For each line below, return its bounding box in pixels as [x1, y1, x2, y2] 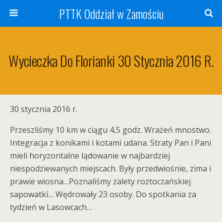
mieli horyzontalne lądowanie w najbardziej [10, 150, 170, 161]
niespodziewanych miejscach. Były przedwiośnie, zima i [10, 163, 211, 174]
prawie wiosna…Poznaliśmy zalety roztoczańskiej [10, 176, 191, 187]
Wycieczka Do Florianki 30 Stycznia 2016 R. [8, 50, 214, 71]
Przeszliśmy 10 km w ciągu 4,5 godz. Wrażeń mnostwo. [10, 124, 211, 135]
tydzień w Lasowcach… [10, 202, 92, 213]
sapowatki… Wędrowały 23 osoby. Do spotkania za [10, 189, 196, 200]
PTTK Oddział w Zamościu [58, 4, 164, 22]
